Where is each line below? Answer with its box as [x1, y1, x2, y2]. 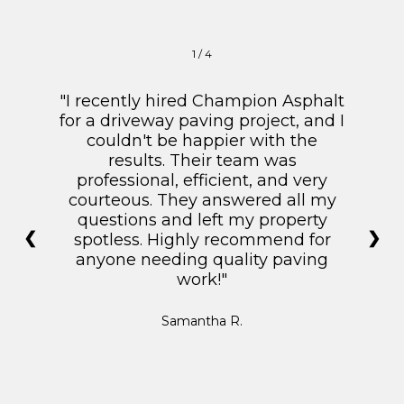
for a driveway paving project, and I [60, 110, 344, 131]
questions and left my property [77, 209, 327, 230]
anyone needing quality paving [76, 249, 328, 270]
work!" [177, 269, 227, 289]
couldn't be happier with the [87, 130, 317, 151]
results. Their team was [107, 150, 297, 170]
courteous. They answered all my [68, 189, 336, 210]
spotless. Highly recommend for [73, 229, 331, 250]
